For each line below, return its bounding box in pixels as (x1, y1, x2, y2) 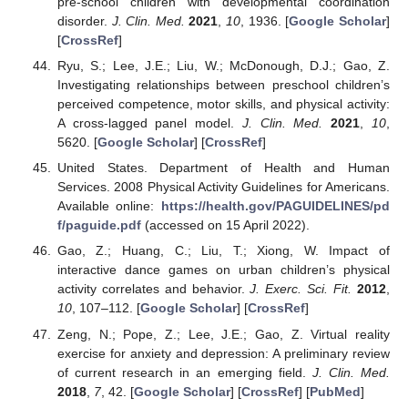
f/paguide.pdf (56, 218, 141, 233)
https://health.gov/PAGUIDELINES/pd (161, 199, 390, 214)
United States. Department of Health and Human (56, 160, 390, 176)
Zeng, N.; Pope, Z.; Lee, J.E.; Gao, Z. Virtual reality (56, 326, 390, 342)
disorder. (56, 14, 112, 29)
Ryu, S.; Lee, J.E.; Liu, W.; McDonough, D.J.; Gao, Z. (56, 58, 390, 74)
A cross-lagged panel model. (56, 116, 242, 131)
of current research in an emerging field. (56, 364, 312, 380)
